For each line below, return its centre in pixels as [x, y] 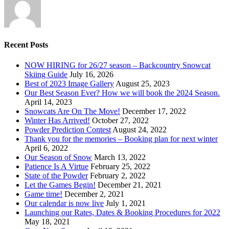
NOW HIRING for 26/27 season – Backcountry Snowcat [118, 65]
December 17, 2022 [154, 111]
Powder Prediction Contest [68, 129]
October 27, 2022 [120, 120]
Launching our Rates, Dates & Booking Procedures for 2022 [122, 212]
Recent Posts [26, 45]
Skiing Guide [46, 74]
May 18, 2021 [47, 221]
